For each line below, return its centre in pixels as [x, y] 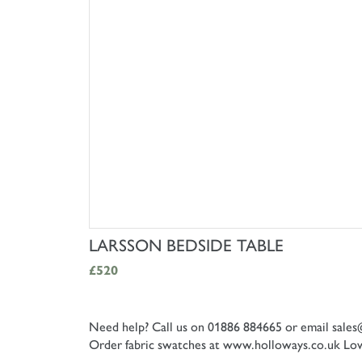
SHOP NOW [236, 242]
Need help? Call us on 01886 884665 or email [210, 326]
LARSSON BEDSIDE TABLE [186, 245]
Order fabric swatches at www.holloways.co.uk [215, 344]
